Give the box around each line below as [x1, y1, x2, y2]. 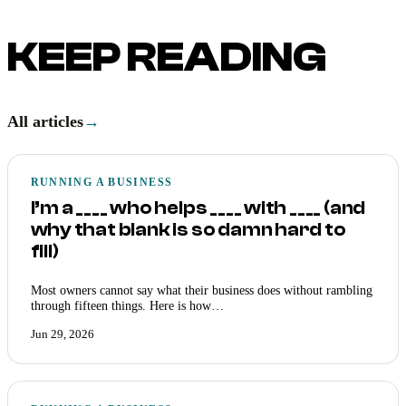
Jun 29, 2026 [30, 327, 94, 341]
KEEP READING [7, 33, 326, 82]
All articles [7, 112, 83, 131]
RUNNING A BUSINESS [30, 177, 173, 188]
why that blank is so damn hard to [30, 218, 346, 241]
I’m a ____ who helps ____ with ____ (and [30, 197, 366, 219]
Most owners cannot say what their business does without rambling [30, 282, 372, 297]
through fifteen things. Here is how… [30, 297, 224, 313]
